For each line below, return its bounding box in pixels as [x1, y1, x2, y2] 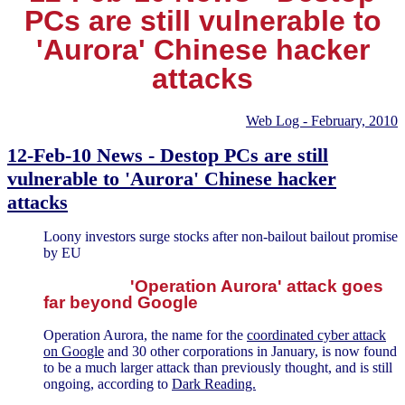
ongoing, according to [43, 376, 172, 392]
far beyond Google [43, 292, 198, 312]
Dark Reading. [172, 376, 256, 392]
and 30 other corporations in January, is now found [104, 344, 397, 360]
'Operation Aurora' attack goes [130, 276, 383, 296]
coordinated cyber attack [247, 327, 386, 344]
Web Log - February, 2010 [246, 112, 398, 128]
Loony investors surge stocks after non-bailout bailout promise [43, 228, 398, 244]
